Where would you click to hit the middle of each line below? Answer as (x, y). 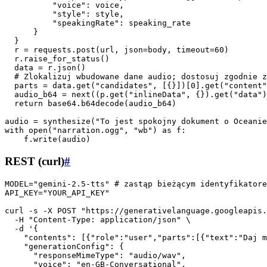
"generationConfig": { (64, 246)
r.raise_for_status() (57, 59)
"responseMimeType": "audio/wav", (95, 255)
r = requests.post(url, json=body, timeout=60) (117, 50)
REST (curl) (35, 161)
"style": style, (64, 14)
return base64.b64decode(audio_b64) (91, 104)
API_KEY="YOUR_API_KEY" (57, 193)
